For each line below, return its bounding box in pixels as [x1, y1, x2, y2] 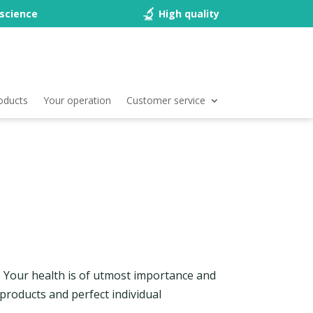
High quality [158, 7, 219, 20]
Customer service [126, 94, 205, 107]
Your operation [43, 94, 111, 107]
